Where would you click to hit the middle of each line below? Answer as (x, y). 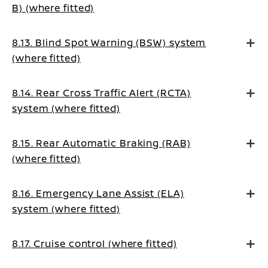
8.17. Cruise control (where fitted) (95, 243)
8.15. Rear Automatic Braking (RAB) (101, 143)
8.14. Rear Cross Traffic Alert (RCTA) (102, 93)
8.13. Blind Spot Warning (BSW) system (109, 42)
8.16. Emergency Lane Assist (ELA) (98, 193)
